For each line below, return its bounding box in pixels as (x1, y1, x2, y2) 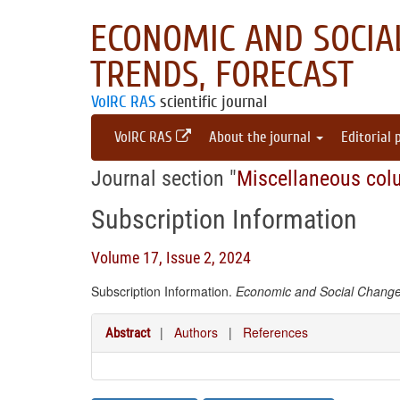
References (243, 323, 308, 341)
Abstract (105, 325, 150, 341)
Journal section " (91, 166, 237, 191)
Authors (174, 323, 218, 341)
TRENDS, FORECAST (90, 54, 354, 96)
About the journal (209, 129, 314, 146)
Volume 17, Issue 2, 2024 (91, 248, 251, 267)
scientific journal (155, 92, 267, 112)
